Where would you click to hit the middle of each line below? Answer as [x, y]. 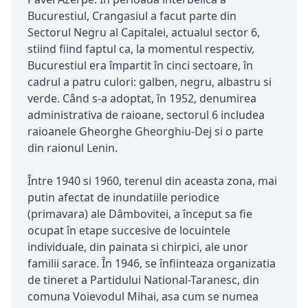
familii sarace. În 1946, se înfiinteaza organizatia [152, 264]
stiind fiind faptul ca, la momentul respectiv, [141, 49]
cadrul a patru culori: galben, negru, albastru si [150, 82]
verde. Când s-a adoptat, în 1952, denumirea [142, 99]
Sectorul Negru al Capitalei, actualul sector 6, [144, 33]
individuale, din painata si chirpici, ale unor [138, 247]
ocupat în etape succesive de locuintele [129, 231]
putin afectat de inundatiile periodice [123, 198]
